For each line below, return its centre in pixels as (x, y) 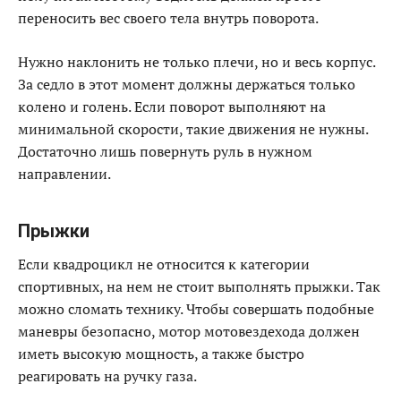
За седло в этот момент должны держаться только (187, 84)
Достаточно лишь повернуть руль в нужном (165, 151)
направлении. (64, 174)
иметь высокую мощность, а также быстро (161, 354)
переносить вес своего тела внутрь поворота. (168, 18)
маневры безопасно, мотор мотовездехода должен (189, 331)
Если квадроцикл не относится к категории (164, 264)
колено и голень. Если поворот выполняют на (172, 107)
